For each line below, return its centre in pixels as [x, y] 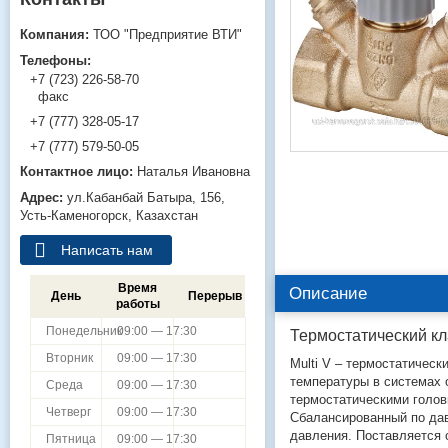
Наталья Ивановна [193, 172]
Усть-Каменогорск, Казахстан [109, 216]
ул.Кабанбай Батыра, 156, [146, 198]
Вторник [69, 358]
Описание [328, 293]
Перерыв [215, 296]
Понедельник [84, 331]
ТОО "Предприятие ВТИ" [167, 34]
